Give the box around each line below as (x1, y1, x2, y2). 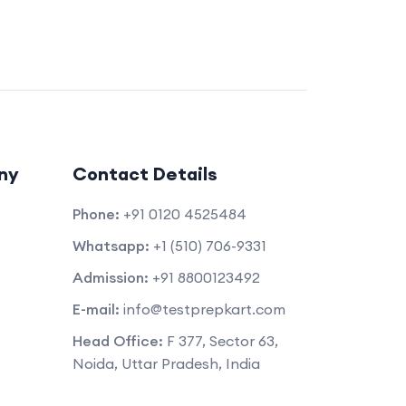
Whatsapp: (72, 236, 150, 255)
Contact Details (72, 161, 217, 185)
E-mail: (72, 299, 120, 318)
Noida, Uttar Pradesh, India (72, 353, 260, 372)
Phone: (72, 204, 120, 223)
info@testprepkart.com (122, 299, 285, 318)
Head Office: (72, 331, 163, 350)
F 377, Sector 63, (162, 331, 278, 350)
